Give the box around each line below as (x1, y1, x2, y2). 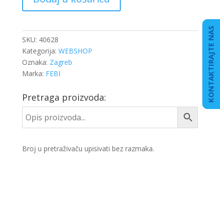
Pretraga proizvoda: (22, 91, 106, 103)
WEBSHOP (58, 46, 92, 55)
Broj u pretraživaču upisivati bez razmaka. (22, 144, 154, 153)
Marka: (22, 69, 46, 78)
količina (21, 21, 45, 30)
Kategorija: (22, 46, 58, 55)
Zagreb (49, 57, 72, 67)
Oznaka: (22, 57, 50, 67)
